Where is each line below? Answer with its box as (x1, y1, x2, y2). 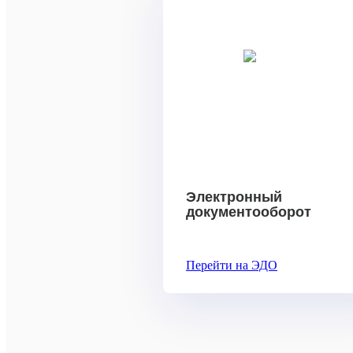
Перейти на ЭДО (186, 258, 277, 272)
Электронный (186, 188, 282, 205)
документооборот (186, 203, 311, 220)
